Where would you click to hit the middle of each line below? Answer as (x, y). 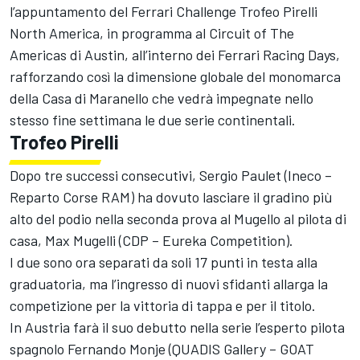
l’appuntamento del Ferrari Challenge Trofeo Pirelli (164, 11)
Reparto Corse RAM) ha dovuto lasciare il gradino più (171, 196)
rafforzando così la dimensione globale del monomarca (175, 76)
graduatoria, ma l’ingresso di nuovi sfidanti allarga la (169, 283)
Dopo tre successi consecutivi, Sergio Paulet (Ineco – (171, 175)
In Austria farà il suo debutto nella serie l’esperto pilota (177, 327)
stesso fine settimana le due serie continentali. (153, 119)
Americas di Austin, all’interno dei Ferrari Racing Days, (175, 54)
